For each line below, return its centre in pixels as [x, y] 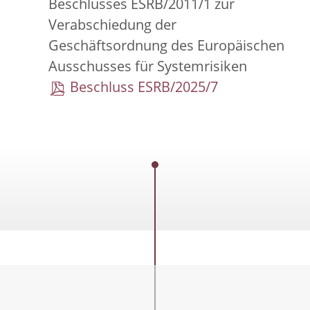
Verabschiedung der [112, 26]
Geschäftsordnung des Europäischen [166, 47]
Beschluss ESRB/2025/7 [144, 89]
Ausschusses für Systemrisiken [148, 68]
